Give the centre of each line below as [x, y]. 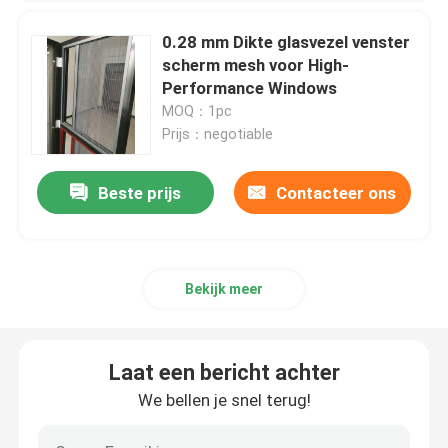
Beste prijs [140, 193]
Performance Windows [250, 88]
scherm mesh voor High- [256, 65]
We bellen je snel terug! [224, 400]
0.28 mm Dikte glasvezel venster [286, 42]
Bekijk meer [224, 289]
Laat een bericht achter [224, 373]
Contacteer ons [336, 193]
